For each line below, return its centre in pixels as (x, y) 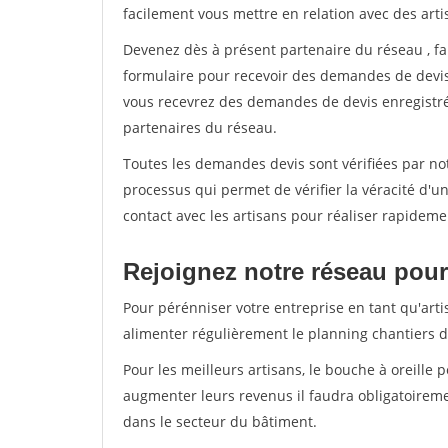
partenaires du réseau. (200, 127)
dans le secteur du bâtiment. (220, 421)
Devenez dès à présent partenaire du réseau (275, 49)
